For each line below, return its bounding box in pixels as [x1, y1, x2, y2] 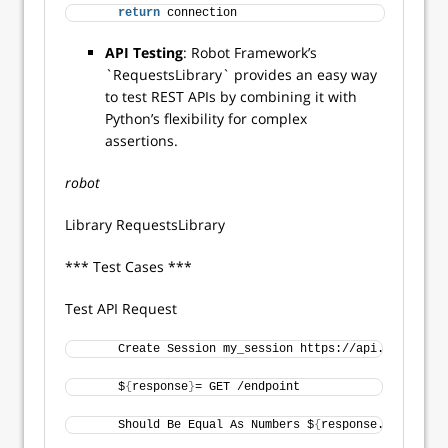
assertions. [105, 131, 182, 150]
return [118, 6, 160, 20]
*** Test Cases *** [65, 257, 196, 276]
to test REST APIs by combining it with [105, 87, 357, 106]
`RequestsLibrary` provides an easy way [105, 65, 377, 84]
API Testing [105, 43, 183, 62]
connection [160, 6, 244, 20]
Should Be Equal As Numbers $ [83, 418, 314, 432]
